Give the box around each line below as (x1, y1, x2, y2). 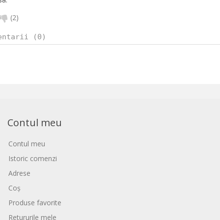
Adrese (8, 168, 31, 178)
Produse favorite (8, 197, 62, 207)
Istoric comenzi (8, 153, 57, 163)
